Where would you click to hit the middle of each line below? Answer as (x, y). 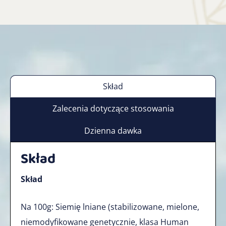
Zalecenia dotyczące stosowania (113, 108)
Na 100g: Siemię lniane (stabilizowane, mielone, (110, 207)
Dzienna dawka (113, 130)
